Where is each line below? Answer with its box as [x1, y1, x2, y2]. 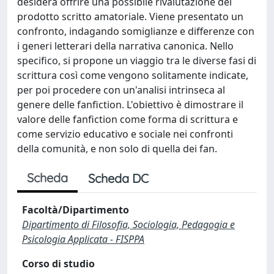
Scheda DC [88, 171, 149, 186]
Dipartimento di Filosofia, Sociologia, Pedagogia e [22, 218, 235, 231]
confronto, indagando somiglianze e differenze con [17, 24, 254, 38]
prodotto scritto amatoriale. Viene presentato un [17, 10, 243, 23]
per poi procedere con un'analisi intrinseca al [17, 83, 225, 97]
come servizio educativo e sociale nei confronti [17, 127, 233, 141]
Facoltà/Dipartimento [22, 203, 129, 217]
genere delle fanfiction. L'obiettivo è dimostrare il [17, 98, 243, 111]
